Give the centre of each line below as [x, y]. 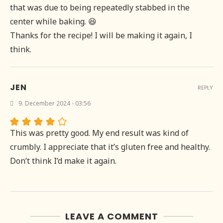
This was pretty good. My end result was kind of [99, 133]
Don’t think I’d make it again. [63, 161]
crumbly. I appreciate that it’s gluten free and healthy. [110, 147]
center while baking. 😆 [53, 22]
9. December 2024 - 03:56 [55, 104]
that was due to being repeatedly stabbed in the [100, 8]
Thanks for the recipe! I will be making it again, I [101, 36]
